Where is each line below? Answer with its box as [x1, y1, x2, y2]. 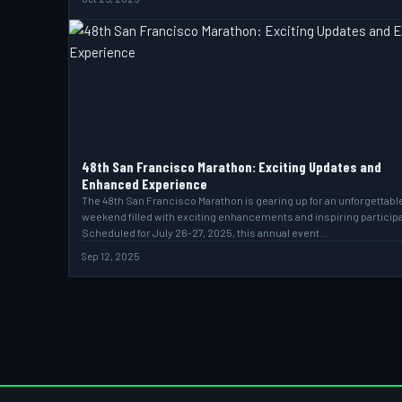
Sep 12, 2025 [82, 250, 139, 262]
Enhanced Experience [82, 175, 207, 192]
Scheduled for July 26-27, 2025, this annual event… [82, 226, 328, 239]
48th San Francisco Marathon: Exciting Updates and [82, 158, 381, 175]
